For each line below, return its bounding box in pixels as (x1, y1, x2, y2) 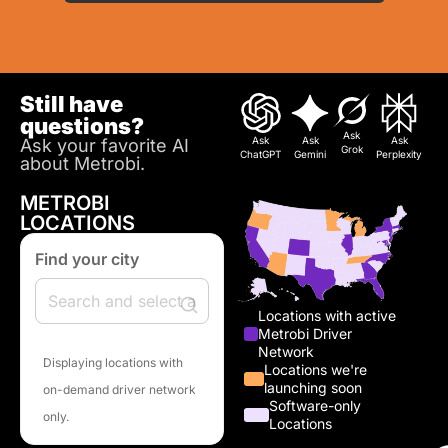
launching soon (263, 379, 362, 397)
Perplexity (376, 148, 423, 161)
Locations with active (258, 307, 397, 325)
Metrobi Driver (258, 325, 353, 343)
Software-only (268, 397, 361, 415)
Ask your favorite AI (20, 135, 189, 157)
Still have (20, 91, 123, 118)
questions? (20, 113, 144, 140)
